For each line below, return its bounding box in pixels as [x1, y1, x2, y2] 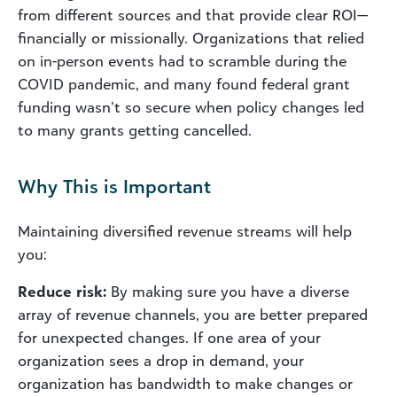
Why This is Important [18, 174, 211, 198]
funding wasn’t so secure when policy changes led [18, 97, 364, 116]
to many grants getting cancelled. [18, 121, 252, 139]
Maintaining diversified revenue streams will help [18, 222, 352, 240]
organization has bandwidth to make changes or [18, 374, 353, 393]
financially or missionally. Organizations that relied [18, 28, 364, 47]
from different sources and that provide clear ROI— [18, 5, 368, 24]
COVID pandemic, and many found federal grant [18, 74, 350, 93]
